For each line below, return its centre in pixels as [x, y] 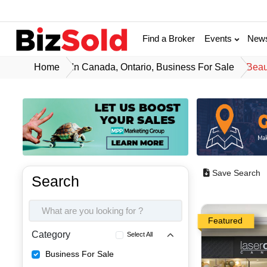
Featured [226, 221]
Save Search [237, 173]
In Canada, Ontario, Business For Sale [153, 67]
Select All [140, 235]
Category [51, 235]
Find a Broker [169, 39]
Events [220, 39]
